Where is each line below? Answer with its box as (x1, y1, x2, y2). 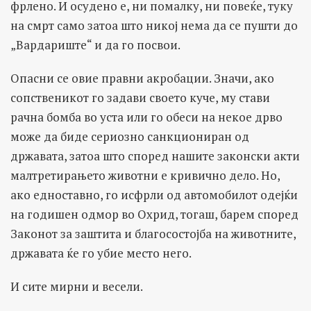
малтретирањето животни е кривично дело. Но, (10, 167, 280, 183)
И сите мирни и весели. (10, 278, 143, 294)
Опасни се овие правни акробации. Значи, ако (10, 69, 274, 86)
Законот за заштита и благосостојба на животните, (10, 225, 296, 242)
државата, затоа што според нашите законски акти (10, 147, 300, 164)
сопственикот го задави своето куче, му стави (10, 89, 270, 106)
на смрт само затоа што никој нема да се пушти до (10, 17, 298, 33)
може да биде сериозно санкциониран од (10, 128, 249, 144)
